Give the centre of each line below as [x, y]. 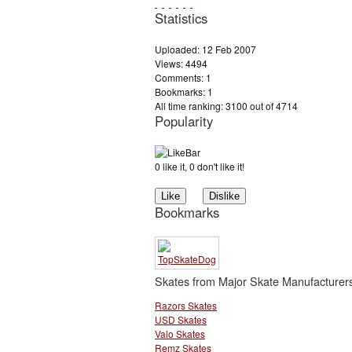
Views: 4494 [181, 64]
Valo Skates [180, 333]
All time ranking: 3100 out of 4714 [226, 106]
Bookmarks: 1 [184, 92]
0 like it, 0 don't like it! [200, 167]
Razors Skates [186, 305]
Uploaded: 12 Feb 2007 [205, 49]
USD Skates [181, 319]
